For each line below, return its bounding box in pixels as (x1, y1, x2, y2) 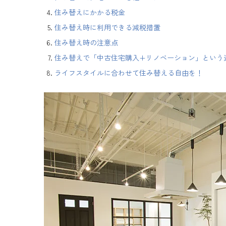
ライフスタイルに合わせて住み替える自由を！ (54, 68, 203, 78)
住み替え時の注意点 (54, 37, 118, 48)
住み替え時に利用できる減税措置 (54, 22, 160, 33)
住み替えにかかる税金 (54, 7, 125, 18)
